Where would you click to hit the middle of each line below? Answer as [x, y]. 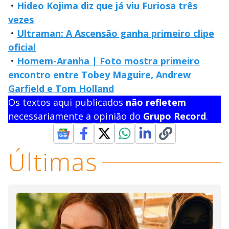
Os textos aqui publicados [67, 102]
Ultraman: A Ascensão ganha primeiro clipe [116, 33]
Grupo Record [175, 116]
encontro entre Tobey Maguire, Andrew [99, 75]
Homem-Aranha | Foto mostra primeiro [108, 61]
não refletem [156, 102]
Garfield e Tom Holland [61, 89]
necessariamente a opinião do [76, 116]
